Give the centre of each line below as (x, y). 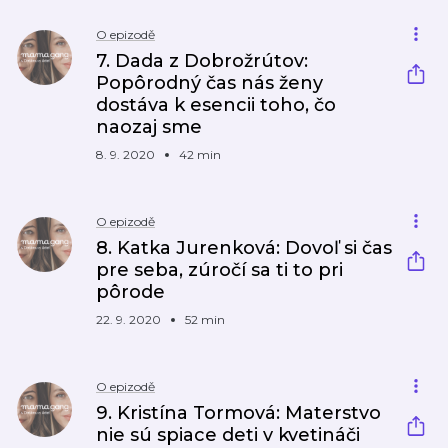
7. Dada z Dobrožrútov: (202, 61)
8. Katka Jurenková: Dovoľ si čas (244, 248)
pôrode (130, 292)
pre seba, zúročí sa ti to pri (219, 270)
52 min (205, 319)
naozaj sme (149, 127)
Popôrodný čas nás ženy (209, 83)
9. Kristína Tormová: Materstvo (238, 413)
